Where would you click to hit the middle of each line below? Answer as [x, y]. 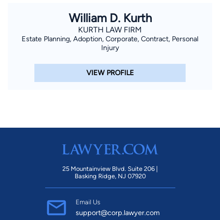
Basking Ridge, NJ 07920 [110, 176]
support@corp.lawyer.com [117, 213]
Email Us [88, 202]
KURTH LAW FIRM [110, 29]
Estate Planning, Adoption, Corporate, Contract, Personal [110, 39]
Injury [110, 47]
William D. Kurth [110, 18]
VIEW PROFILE [110, 73]
